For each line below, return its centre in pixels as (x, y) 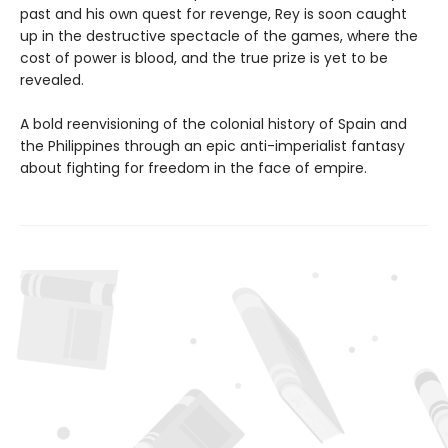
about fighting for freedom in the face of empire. (193, 168)
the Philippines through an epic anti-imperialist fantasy (212, 146)
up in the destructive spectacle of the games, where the (219, 36)
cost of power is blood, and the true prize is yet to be (204, 58)
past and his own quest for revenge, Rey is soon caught (213, 14)
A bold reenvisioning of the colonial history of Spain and (213, 124)
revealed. (52, 80)
